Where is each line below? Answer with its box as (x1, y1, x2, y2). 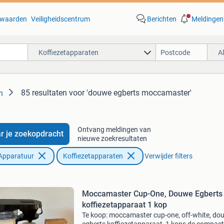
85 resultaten (21, 88, 67, 97)
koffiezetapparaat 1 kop (81, 200, 167, 209)
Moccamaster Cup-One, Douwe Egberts (81, 189, 222, 198)
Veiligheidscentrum (30, 15, 90, 23)
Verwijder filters (144, 152, 192, 160)
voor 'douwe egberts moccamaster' (69, 88, 191, 97)
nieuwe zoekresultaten (77, 134, 147, 142)
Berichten (146, 15, 176, 23)
